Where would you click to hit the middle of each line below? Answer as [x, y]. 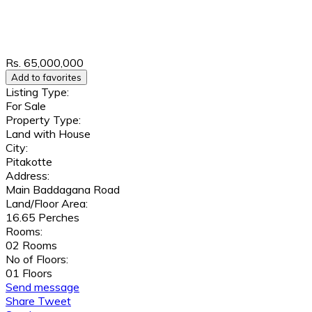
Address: [28, 175]
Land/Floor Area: [47, 203]
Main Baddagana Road [63, 189]
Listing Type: [37, 92]
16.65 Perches [42, 217]
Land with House [48, 134]
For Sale [26, 106]
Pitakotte [29, 162]
